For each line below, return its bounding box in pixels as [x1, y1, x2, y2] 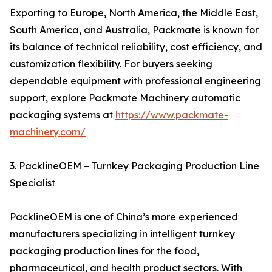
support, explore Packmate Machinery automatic [10, 92, 240, 104]
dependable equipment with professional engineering [10, 75, 261, 87]
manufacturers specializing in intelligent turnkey [10, 228, 235, 240]
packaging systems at [10, 109, 115, 121]
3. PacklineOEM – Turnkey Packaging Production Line [10, 160, 259, 172]
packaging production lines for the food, [10, 245, 199, 257]
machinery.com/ [10, 126, 86, 138]
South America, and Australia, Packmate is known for [10, 24, 259, 36]
